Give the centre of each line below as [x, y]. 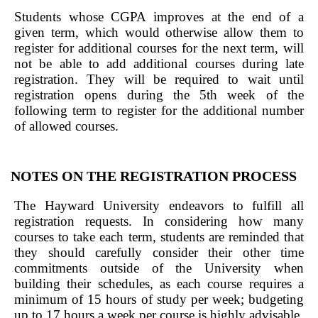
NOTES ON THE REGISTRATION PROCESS [154, 176]
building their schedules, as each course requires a [159, 284]
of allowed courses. [66, 126]
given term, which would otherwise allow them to [159, 32]
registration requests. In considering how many [159, 221]
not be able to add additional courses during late [159, 64]
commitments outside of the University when [159, 268]
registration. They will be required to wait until [159, 79]
